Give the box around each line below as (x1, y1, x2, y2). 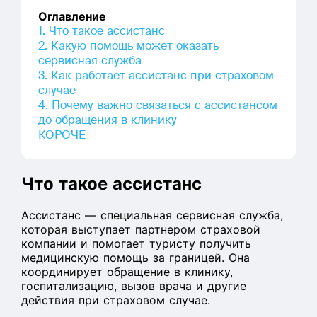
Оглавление (38, 9, 106, 23)
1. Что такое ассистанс (38, 23, 165, 38)
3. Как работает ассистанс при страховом (38, 68, 274, 83)
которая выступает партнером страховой (21, 222, 260, 236)
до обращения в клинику (38, 113, 177, 127)
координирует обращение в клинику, (21, 265, 233, 279)
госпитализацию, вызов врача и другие (21, 279, 246, 293)
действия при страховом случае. (21, 293, 210, 307)
